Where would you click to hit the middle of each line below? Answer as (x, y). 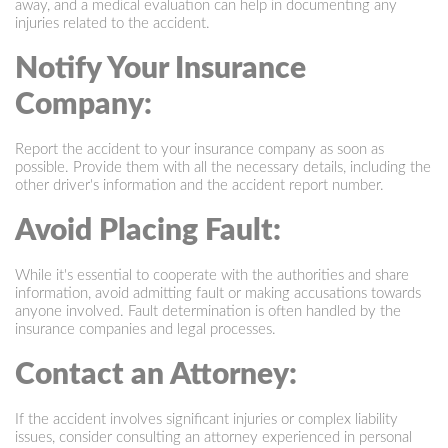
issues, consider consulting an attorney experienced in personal (213, 437)
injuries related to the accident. (112, 23)
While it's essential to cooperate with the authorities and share (212, 275)
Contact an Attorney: (156, 374)
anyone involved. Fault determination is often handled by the (208, 311)
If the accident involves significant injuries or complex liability (206, 419)
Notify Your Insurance (160, 68)
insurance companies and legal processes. (145, 329)
